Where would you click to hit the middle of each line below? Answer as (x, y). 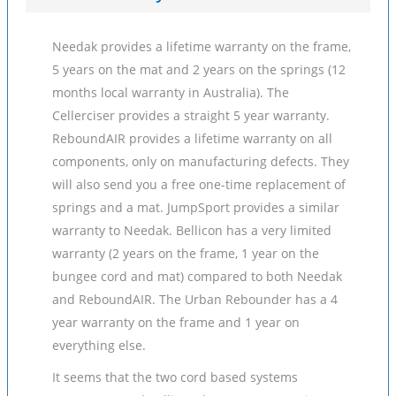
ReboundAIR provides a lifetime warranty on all (192, 138)
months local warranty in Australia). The (171, 92)
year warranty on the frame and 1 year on (176, 322)
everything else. (99, 345)
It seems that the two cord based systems (175, 377)
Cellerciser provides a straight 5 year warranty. (191, 115)
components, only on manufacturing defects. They (201, 161)
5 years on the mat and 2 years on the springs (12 (199, 69)
